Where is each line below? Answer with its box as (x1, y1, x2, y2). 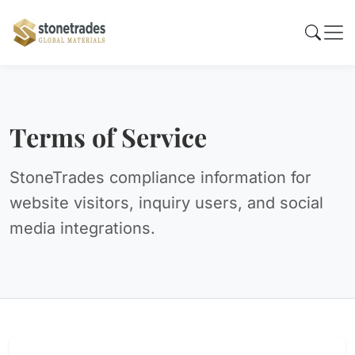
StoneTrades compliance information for (10, 168, 311, 187)
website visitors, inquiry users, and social (10, 193, 323, 212)
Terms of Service (10, 120, 207, 154)
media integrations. (10, 219, 155, 238)
